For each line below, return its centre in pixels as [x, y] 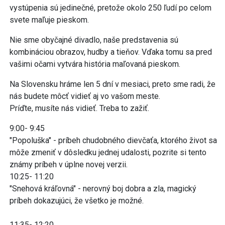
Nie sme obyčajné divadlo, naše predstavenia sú [94, 40]
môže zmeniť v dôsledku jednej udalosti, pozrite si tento [108, 152]
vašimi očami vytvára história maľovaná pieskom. [96, 64]
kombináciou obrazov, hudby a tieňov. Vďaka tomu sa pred [111, 52]
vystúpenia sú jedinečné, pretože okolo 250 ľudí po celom [110, 8]
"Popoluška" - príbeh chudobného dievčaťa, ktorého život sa [113, 140]
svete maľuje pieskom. [50, 20]
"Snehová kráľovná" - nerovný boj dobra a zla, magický [103, 188]
